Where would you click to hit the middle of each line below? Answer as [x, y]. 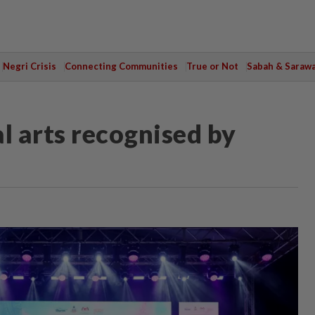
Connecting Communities [121, 66]
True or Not [212, 66]
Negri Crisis [29, 66]
